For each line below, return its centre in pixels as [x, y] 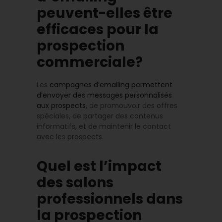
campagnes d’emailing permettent [111, 85]
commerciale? [90, 62]
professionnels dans [110, 199]
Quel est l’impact [99, 166]
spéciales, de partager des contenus [100, 116]
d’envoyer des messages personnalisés [104, 95]
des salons [75, 183]
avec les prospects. [70, 137]
